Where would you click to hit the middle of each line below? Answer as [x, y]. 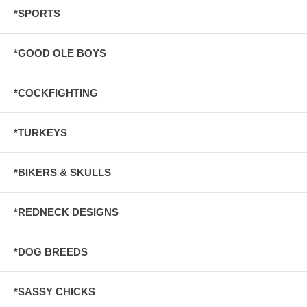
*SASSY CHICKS [54, 291]
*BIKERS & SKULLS [62, 172]
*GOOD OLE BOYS [60, 53]
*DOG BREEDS [51, 251]
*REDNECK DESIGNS [66, 212]
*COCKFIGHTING [56, 93]
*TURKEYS [40, 132]
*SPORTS [37, 13]
